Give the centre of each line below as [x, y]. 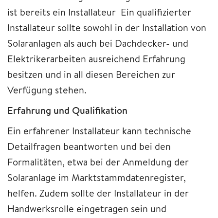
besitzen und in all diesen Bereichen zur [91, 74]
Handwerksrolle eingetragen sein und [87, 208]
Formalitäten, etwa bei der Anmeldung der [98, 162]
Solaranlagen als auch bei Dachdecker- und [98, 43]
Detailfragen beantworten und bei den [89, 146]
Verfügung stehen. [47, 90]
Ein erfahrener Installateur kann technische [99, 130]
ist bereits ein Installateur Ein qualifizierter [99, 12]
